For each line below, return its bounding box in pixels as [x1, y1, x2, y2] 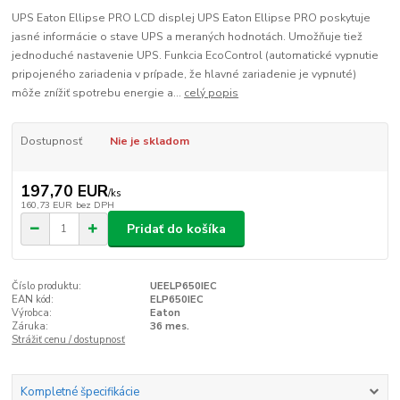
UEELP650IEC [149, 279, 217, 294]
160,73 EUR [20, 198, 72, 212]
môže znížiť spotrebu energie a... [12, 86, 185, 101]
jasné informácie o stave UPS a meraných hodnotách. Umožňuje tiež [12, 29, 363, 45]
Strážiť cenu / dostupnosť [12, 333, 126, 347]
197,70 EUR [20, 180, 108, 203]
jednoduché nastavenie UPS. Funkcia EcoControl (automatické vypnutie [12, 48, 379, 63]
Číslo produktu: [12, 279, 82, 294]
